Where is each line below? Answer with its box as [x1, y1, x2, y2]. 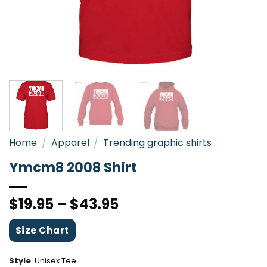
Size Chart [15, 223, 69, 237]
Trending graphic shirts [103, 135, 212, 150]
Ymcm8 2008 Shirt [9, 157, 137, 177]
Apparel [51, 135, 89, 150]
